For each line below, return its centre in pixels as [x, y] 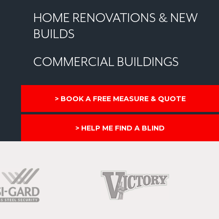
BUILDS [54, 34]
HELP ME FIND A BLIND [123, 128]
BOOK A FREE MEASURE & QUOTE [123, 99]
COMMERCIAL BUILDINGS [106, 62]
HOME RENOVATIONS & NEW [116, 18]
